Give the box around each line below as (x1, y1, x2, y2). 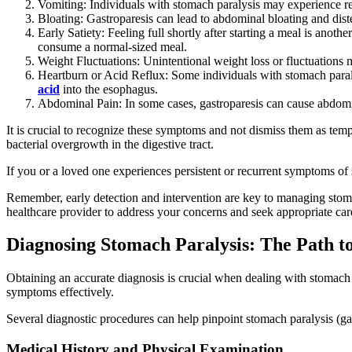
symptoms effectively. (6, 285, 114, 299)
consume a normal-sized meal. (38, 39, 187, 53)
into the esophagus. (60, 82, 158, 96)
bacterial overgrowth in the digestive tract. (6, 137, 214, 151)
